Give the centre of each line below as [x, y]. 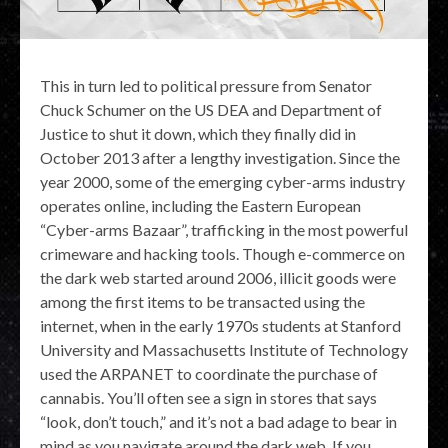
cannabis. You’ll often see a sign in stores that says [208, 397]
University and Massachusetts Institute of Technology [224, 349]
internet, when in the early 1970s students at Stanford [220, 325]
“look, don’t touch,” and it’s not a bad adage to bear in [218, 421]
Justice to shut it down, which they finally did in [198, 133]
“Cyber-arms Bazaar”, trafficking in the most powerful [224, 229]
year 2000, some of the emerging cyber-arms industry [222, 181]
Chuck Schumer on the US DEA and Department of [211, 109]
